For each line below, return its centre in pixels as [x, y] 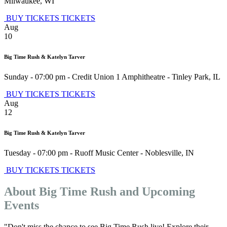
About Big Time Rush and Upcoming [100, 192]
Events [22, 205]
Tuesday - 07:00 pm [36, 153]
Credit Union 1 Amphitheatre [119, 77]
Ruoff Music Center [106, 153]
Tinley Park [190, 77]
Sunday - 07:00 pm [35, 77]
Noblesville [163, 153]
